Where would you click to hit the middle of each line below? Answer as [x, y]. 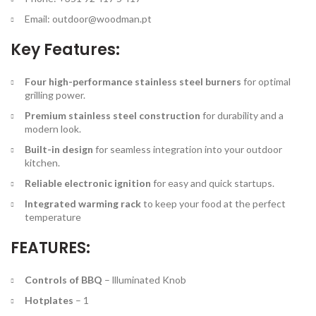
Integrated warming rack [83, 203]
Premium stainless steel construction [113, 115]
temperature [53, 217]
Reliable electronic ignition [88, 183]
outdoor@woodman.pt [102, 18]
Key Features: [65, 49]
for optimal [266, 81]
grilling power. [55, 95]
